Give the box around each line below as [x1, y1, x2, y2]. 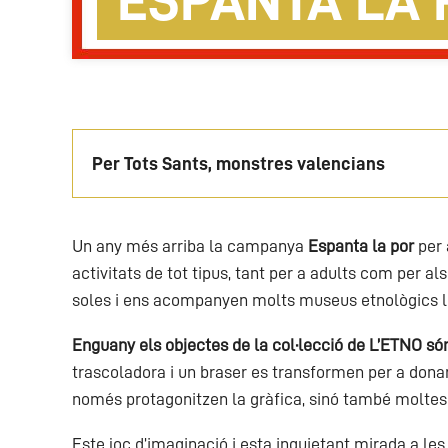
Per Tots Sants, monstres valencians [92, 154, 385, 173]
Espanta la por [308, 237, 414, 255]
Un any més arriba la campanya [72, 237, 308, 255]
